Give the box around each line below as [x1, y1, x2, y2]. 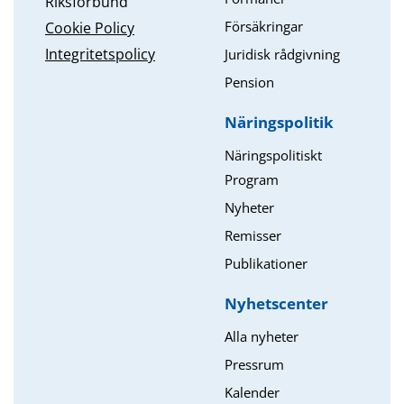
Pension [225, 73, 274, 92]
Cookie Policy [45, 17, 134, 38]
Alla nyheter [225, 327, 298, 346]
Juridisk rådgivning [225, 45, 340, 64]
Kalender [225, 383, 280, 402]
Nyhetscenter [225, 293, 328, 315]
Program [225, 170, 279, 189]
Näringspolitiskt [225, 146, 322, 165]
